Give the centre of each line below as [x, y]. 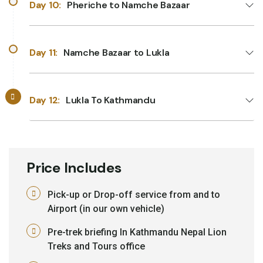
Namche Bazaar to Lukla [116, 52]
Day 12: [45, 100]
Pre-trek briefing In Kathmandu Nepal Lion [137, 232]
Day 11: [43, 52]
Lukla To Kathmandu [110, 100]
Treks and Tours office [96, 246]
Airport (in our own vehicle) [106, 208]
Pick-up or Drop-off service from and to [134, 194]
